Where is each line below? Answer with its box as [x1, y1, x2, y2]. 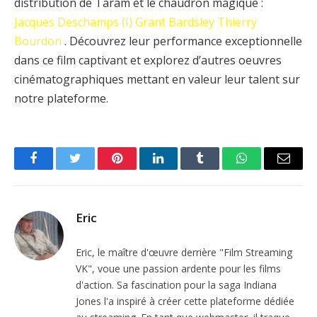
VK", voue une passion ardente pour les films [76, 261, 281, 275]
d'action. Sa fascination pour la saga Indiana [76, 277, 277, 292]
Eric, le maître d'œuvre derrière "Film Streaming [76, 245, 292, 259]
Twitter [74, 162, 111, 175]
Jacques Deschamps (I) [14, 13, 132, 30]
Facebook [32, 162, 82, 175]
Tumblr [199, 162, 237, 175]
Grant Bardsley [135, 13, 214, 30]
